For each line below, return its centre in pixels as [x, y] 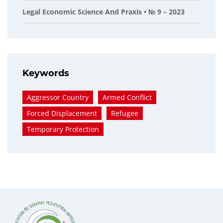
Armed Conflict [127, 97]
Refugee [125, 113]
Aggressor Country [58, 97]
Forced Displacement [62, 113]
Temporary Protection [63, 129]
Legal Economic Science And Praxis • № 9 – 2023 [104, 12]
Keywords [46, 73]
